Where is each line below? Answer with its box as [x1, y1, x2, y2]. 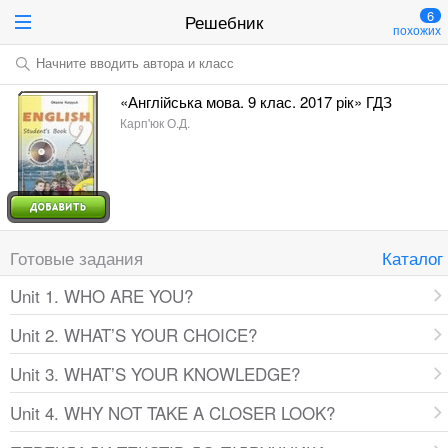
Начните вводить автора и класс [36, 53, 234, 72]
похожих [393, 21, 441, 38]
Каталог [382, 245, 443, 270]
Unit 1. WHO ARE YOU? [10, 283, 193, 308]
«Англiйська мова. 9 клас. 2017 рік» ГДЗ [120, 91, 392, 112]
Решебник [185, 9, 263, 34]
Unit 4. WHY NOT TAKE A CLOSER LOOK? [10, 400, 335, 425]
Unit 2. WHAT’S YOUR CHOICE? [10, 322, 257, 347]
